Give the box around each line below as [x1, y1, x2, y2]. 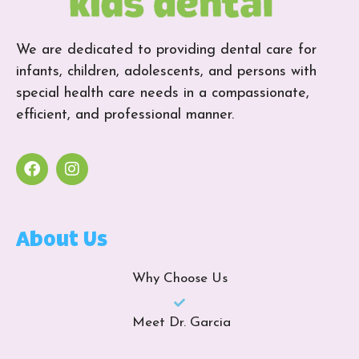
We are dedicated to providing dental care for [16, 42, 317, 58]
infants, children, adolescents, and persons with [16, 63, 317, 79]
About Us [16, 228, 107, 253]
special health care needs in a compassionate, [16, 85, 309, 101]
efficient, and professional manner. [16, 107, 234, 123]
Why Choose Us [131, 272, 228, 286]
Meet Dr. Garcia [132, 316, 231, 330]
